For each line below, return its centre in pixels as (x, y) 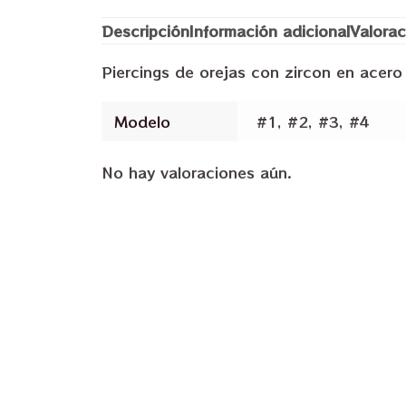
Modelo (143, 122)
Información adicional (270, 31)
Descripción (145, 31)
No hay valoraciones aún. (197, 172)
